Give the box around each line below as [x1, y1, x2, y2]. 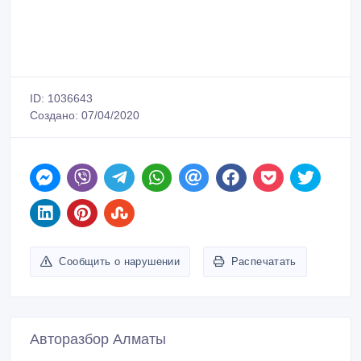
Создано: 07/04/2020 [30, 109, 139, 122]
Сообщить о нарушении [59, 255, 180, 268]
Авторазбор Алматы [30, 330, 166, 347]
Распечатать [230, 255, 297, 268]
